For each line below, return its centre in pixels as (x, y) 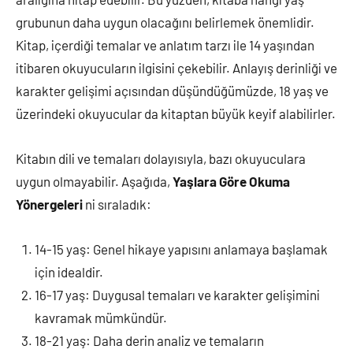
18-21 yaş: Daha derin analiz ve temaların (149, 340)
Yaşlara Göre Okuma (231, 181)
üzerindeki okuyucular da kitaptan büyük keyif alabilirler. (176, 113)
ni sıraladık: (117, 204)
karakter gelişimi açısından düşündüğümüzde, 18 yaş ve (172, 91)
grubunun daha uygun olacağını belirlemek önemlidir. (165, 22)
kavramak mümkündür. (101, 318)
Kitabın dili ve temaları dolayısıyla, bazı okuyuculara (161, 158)
